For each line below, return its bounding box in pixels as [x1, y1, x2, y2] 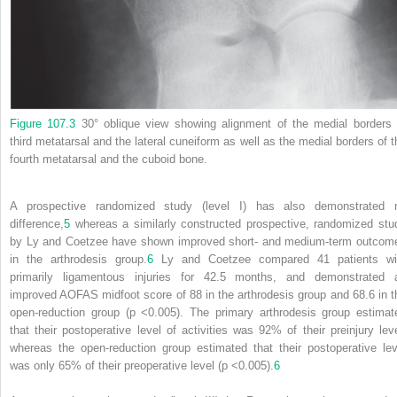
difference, [10, 216, 64, 230]
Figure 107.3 [10, 116, 76, 130]
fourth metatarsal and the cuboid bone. [10, 152, 207, 166]
